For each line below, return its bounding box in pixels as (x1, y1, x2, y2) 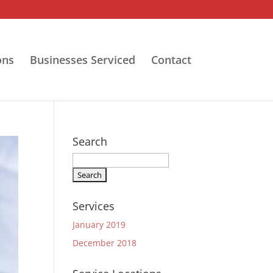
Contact (151, 52, 191, 67)
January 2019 (73, 219, 126, 230)
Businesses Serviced (29, 52, 135, 67)
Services (73, 199, 115, 213)
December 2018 (73, 237, 137, 249)
